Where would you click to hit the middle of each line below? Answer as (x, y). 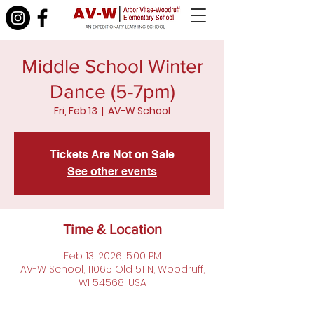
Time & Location (112, 229)
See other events (112, 171)
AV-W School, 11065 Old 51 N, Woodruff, (112, 269)
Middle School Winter (112, 66)
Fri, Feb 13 (76, 111)
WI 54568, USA (112, 282)
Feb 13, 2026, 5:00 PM (112, 256)
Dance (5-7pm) (112, 91)
